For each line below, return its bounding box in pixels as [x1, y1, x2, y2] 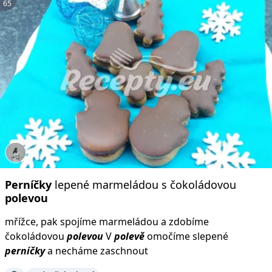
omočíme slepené [144, 229, 228, 243]
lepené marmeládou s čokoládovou [52, 177, 236, 192]
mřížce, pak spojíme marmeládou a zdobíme [5, 214, 209, 228]
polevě [114, 229, 144, 243]
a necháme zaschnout [45, 243, 148, 257]
